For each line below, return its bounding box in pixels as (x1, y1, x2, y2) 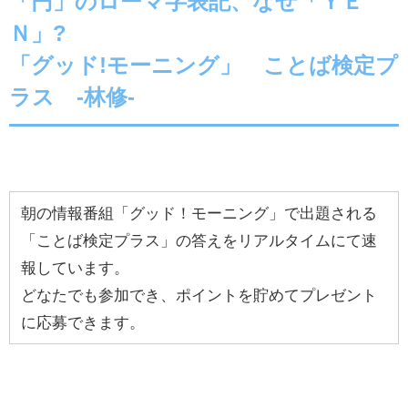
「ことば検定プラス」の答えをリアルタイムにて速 (21, 231, 377, 248)
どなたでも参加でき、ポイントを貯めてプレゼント (21, 286, 377, 302)
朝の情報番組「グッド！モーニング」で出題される (21, 204, 377, 220)
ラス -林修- (9, 86, 135, 107)
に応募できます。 (21, 313, 145, 330)
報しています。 (21, 259, 129, 275)
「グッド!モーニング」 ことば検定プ (9, 54, 398, 76)
